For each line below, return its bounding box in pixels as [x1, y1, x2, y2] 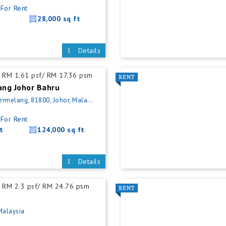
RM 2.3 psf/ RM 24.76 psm [2, 182, 90, 191]
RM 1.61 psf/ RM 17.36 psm [2, 71, 93, 80]
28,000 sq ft [37, 14, 81, 23]
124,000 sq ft [37, 125, 85, 134]
